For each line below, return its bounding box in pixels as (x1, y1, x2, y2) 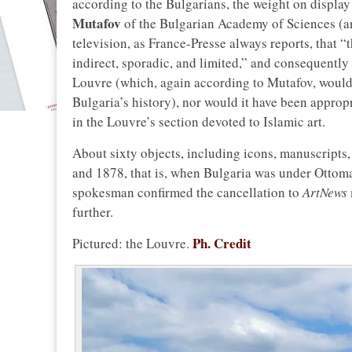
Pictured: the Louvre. (72, 234, 192, 253)
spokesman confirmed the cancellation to (72, 183, 302, 202)
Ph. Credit (192, 233, 251, 254)
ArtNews (302, 183, 347, 202)
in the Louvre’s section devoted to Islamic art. (72, 112, 325, 131)
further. (72, 203, 113, 222)
